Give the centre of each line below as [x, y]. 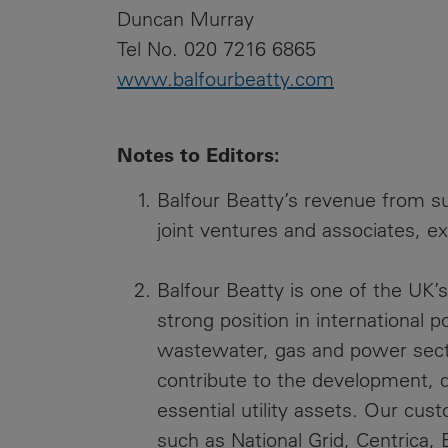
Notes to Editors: [198, 154]
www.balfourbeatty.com [225, 78]
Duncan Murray [185, 18]
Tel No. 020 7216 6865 [216, 48]
